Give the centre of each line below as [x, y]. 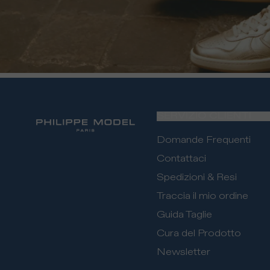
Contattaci [181, 159]
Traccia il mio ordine [202, 196]
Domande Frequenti [204, 140]
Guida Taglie [184, 215]
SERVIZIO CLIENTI [204, 116]
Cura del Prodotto [199, 234]
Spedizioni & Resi [197, 177]
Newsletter [184, 252]
